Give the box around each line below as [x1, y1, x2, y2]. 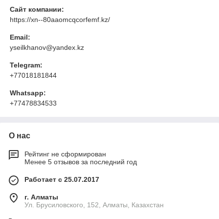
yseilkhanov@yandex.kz [10, 44, 84, 51]
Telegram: [10, 61, 43, 69]
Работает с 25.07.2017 [24, 175, 99, 183]
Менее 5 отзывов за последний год [24, 158, 137, 166]
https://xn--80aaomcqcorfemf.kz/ [10, 16, 110, 23]
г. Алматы [24, 193, 58, 201]
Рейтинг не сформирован [24, 150, 106, 158]
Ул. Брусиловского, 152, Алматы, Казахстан [24, 201, 164, 209]
